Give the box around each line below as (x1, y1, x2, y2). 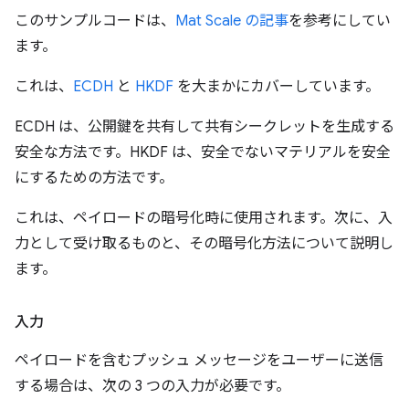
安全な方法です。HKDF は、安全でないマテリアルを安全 (15, 143, 391, 163)
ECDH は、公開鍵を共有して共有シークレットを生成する (15, 118, 394, 137)
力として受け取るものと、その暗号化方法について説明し (15, 235, 393, 254)
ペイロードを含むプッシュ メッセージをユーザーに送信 (15, 351, 383, 371)
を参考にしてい (288, 12, 391, 31)
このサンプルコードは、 (15, 12, 175, 31)
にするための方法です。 (15, 169, 173, 188)
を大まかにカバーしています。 (173, 78, 380, 97)
